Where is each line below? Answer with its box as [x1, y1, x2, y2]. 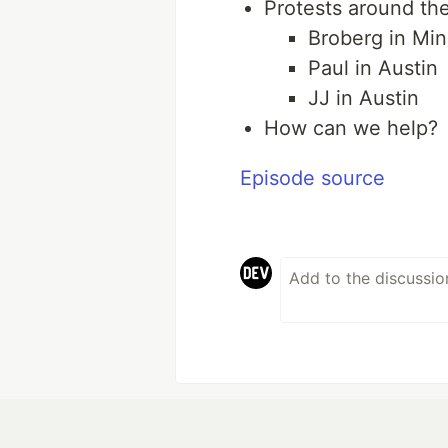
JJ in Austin [308, 86, 419, 110]
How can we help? [264, 116, 438, 140]
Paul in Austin [308, 56, 438, 80]
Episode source [240, 166, 385, 190]
